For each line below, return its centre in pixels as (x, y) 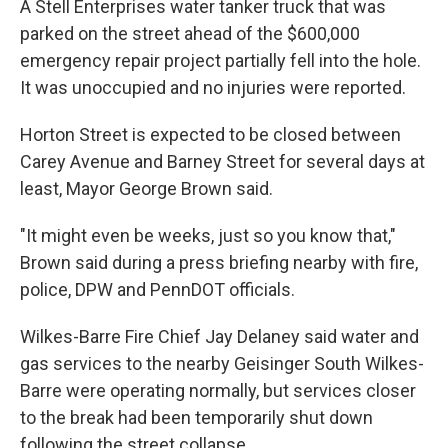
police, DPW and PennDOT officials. (157, 290)
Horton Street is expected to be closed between (210, 135)
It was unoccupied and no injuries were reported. (213, 88)
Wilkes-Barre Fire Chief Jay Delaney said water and (219, 337)
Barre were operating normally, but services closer (218, 391)
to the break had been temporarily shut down (196, 418)
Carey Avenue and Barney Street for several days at (222, 162)
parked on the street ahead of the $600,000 (190, 34)
